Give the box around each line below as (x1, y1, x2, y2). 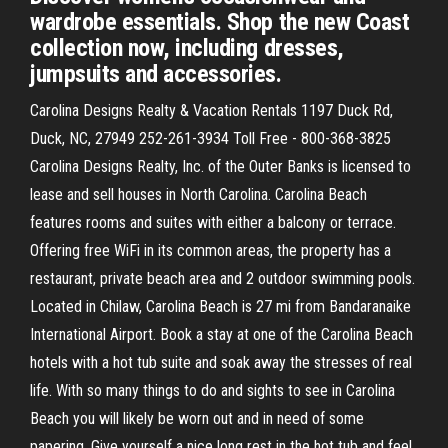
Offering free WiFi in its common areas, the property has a (30, 241, 391, 260)
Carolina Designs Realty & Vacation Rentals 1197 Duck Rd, (30, 101, 393, 120)
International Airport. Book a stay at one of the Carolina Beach (30, 325, 413, 344)
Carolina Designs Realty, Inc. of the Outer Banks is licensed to (30, 157, 411, 176)
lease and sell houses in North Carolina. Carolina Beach (30, 185, 367, 204)
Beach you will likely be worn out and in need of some (30, 409, 364, 428)
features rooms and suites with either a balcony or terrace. (30, 213, 396, 232)
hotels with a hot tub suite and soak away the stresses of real (30, 353, 412, 372)
